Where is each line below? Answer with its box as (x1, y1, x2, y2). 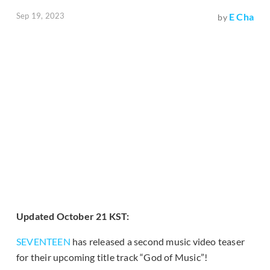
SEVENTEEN (16, 236, 71, 248)
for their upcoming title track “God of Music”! (16, 251, 208, 263)
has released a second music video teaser (70, 236, 245, 248)
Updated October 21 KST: (16, 210, 130, 222)
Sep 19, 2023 (16, 11, 65, 21)
